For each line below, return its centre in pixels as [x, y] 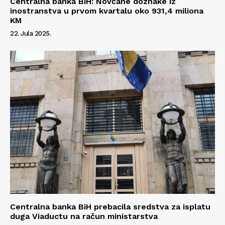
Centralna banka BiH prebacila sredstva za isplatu [110, 207]
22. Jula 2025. [30, 33]
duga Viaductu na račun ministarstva [84, 216]
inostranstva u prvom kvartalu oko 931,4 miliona [107, 11]
